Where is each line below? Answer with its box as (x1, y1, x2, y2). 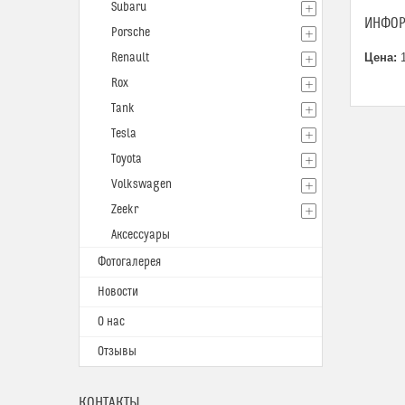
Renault (111, 51, 149, 65)
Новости (98, 285, 138, 299)
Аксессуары (111, 228, 170, 242)
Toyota (111, 152, 142, 166)
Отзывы (98, 344, 137, 359)
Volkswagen (111, 177, 172, 192)
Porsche (111, 25, 150, 40)
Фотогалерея (98, 255, 161, 269)
